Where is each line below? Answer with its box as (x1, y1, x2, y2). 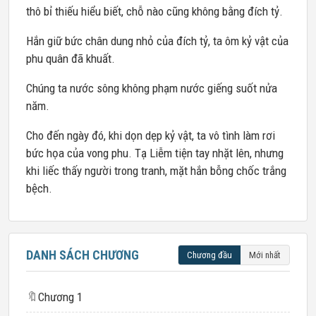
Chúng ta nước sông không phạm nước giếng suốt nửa (26, 81, 277, 95)
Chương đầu (187, 250, 232, 260)
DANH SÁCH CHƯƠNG (26, 248, 139, 262)
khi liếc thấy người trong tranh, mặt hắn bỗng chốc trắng (26, 164, 286, 178)
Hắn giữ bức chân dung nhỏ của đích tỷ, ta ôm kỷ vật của (26, 34, 288, 48)
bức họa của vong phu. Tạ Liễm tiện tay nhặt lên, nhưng (26, 146, 284, 160)
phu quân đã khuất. (26, 51, 115, 66)
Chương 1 (38, 290, 83, 304)
